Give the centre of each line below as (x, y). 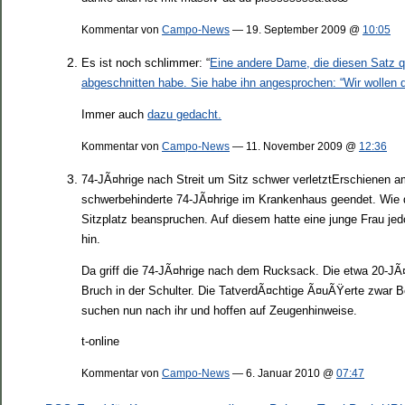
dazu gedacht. (184, 114)
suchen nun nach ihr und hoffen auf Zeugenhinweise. (219, 310)
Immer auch (114, 114)
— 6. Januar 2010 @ (283, 373)
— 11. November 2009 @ (294, 146)
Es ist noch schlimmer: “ (146, 62)
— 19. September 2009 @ (296, 29)
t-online (100, 342)
